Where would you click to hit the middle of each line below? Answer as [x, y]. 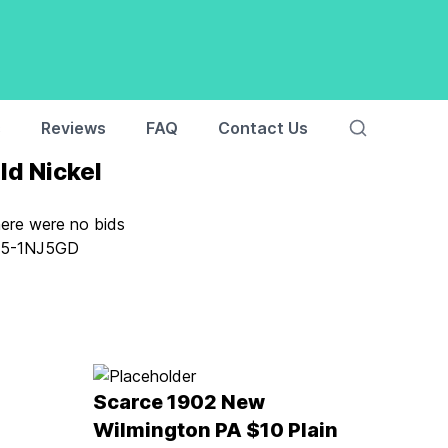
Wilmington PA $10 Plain [216, 430]
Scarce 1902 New [179, 402]
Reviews [73, 128]
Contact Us [263, 128]
